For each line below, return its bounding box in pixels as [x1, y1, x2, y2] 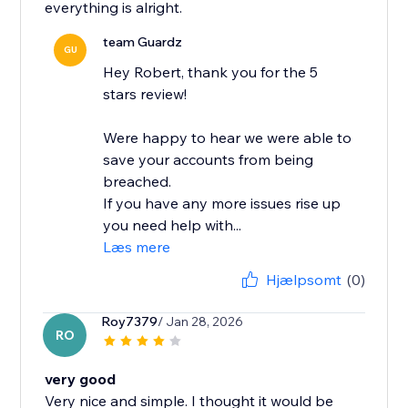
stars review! [103, 85, 188, 104]
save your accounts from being [103, 150, 314, 169]
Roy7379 [101, 313, 158, 331]
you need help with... [103, 216, 242, 235]
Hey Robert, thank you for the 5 [103, 63, 319, 82]
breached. [103, 172, 172, 191]
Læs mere [103, 238, 171, 257]
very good [45, 370, 117, 389]
